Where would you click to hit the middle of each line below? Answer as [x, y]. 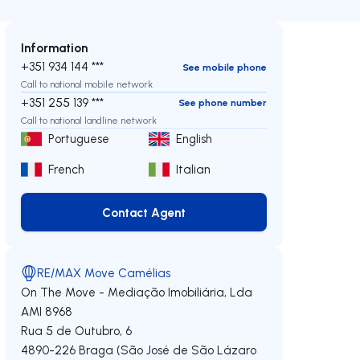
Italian [194, 169]
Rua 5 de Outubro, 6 [77, 331]
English [194, 139]
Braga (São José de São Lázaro [168, 350]
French [67, 169]
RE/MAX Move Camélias [104, 273]
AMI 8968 [47, 311]
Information [55, 47]
